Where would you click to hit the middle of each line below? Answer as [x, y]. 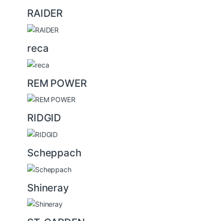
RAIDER [45, 13]
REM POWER [57, 83]
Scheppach [54, 152]
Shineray [48, 187]
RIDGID [44, 118]
